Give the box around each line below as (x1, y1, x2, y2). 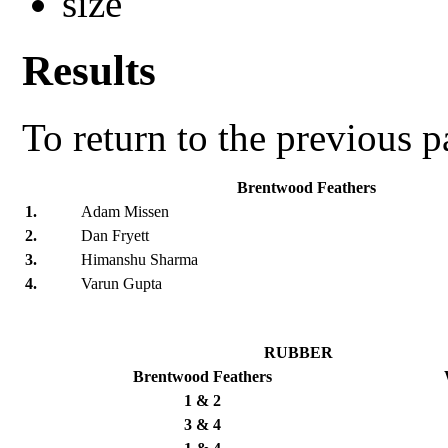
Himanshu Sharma (81, 250, 199, 268)
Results (22, 46, 157, 94)
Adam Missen (81, 202, 170, 220)
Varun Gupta (81, 274, 163, 292)
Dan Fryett (81, 226, 150, 244)
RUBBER (264, 343, 334, 361)
